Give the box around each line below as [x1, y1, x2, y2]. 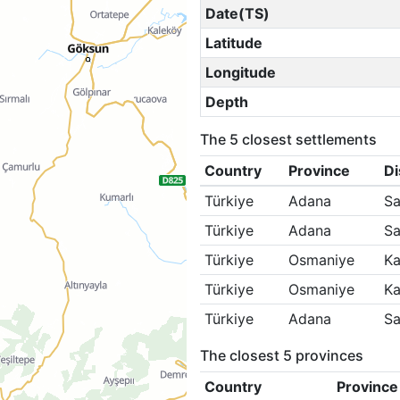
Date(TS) [204, 4, 270, 22]
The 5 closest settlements [200, 130, 377, 148]
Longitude [204, 63, 276, 81]
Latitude [204, 34, 262, 52]
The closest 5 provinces [200, 346, 363, 364]
